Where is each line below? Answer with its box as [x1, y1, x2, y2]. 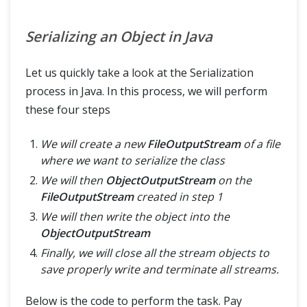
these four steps [25, 101, 110, 117]
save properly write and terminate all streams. [40, 261, 279, 277]
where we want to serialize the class [40, 152, 225, 168]
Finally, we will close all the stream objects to [40, 245, 269, 260]
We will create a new [40, 136, 147, 151]
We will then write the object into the [40, 208, 230, 224]
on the [215, 172, 251, 188]
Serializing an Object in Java [25, 26, 212, 46]
